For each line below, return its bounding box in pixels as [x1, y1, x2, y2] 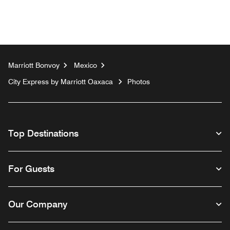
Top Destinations [8, 127, 79, 139]
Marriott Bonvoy [8, 61, 60, 69]
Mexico [74, 61, 97, 69]
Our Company [8, 198, 67, 209]
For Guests [8, 163, 54, 174]
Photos [127, 77, 150, 86]
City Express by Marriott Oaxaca [8, 77, 113, 86]
